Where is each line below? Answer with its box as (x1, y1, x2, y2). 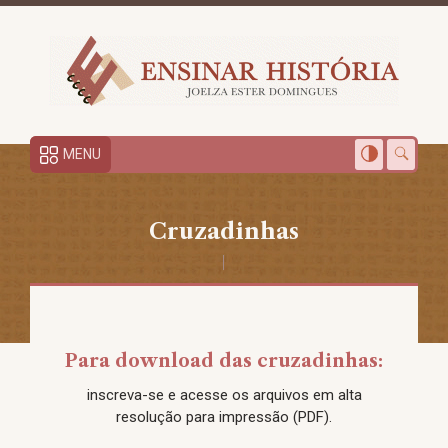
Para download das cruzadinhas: (65, 350, 383, 372)
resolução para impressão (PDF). (116, 408, 332, 426)
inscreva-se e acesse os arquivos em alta (86, 386, 362, 404)
